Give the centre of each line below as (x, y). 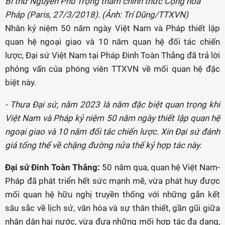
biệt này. (21, 82)
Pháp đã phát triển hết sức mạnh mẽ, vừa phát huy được (113, 181)
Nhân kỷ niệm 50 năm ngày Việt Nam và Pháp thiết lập (113, 28)
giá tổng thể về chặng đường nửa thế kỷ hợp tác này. (103, 145)
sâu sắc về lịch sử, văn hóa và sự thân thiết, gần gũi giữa (113, 208)
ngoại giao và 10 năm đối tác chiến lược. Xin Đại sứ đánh (113, 132)
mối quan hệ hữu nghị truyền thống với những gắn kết (113, 194)
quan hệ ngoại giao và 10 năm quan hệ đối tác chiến (113, 42)
